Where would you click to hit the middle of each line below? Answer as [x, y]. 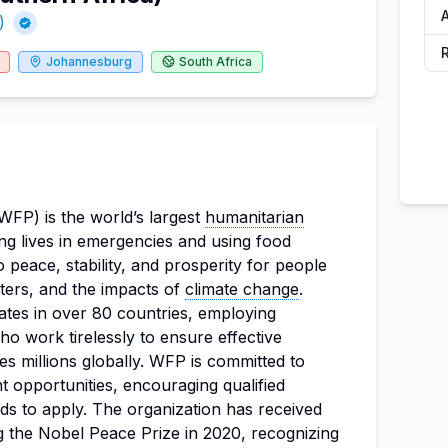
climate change [242, 289]
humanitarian [254, 217]
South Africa [215, 61]
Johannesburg [89, 61]
